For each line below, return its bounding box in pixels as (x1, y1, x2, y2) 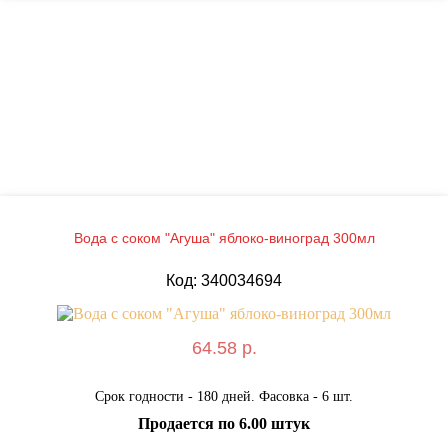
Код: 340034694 (166, 271, 282, 289)
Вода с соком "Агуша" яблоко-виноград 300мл (73, 229, 375, 246)
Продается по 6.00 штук (138, 414, 310, 432)
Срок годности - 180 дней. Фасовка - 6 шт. (95, 388, 353, 404)
